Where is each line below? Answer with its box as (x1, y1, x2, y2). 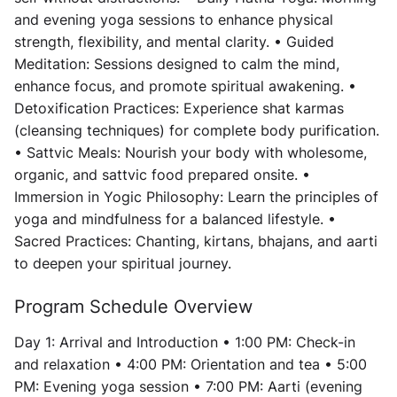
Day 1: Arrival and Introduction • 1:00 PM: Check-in (14, 333, 355, 351)
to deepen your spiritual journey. (14, 254, 231, 272)
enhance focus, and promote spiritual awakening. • (14, 77, 356, 95)
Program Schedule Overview (14, 296, 253, 317)
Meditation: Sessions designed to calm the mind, (14, 55, 339, 73)
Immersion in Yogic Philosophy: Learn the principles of (14, 188, 378, 206)
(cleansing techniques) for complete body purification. (14, 121, 379, 139)
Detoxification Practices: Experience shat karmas (14, 99, 344, 117)
